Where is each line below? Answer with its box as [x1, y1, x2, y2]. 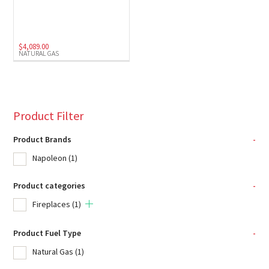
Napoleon [32, 153, 67, 164]
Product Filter [13, 107, 84, 123]
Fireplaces [32, 198, 71, 210]
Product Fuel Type [13, 228, 82, 239]
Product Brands [13, 134, 72, 145]
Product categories [13, 180, 86, 191]
